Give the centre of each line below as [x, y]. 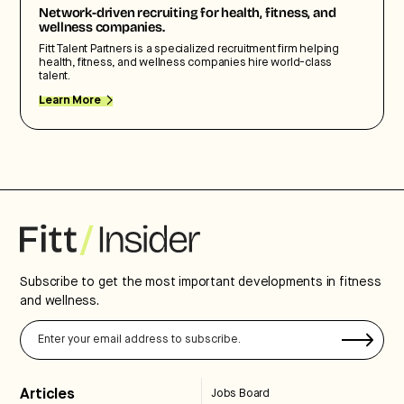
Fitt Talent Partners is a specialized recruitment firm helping [189, 49]
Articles [47, 394]
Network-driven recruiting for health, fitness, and [188, 14]
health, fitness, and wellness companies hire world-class [186, 62]
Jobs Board [240, 393]
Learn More [70, 100]
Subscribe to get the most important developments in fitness [201, 282]
